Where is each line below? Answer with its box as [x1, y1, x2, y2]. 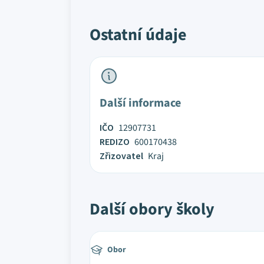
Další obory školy [90, 197, 214, 221]
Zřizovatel [100, 150, 143, 163]
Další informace [100, 95, 181, 111]
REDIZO [100, 136, 130, 148]
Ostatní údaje [90, 23, 187, 47]
